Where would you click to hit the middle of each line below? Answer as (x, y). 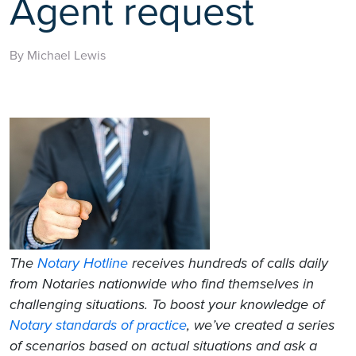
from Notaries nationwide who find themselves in (162, 283)
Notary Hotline (83, 263)
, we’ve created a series (261, 325)
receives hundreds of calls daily (228, 263)
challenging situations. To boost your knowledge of (167, 304)
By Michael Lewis (58, 55)
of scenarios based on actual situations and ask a (163, 345)
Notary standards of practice (98, 325)
